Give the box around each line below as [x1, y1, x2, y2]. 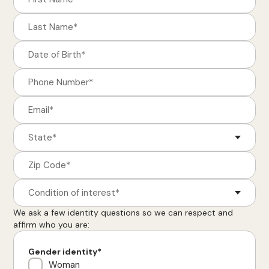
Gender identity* [28, 246, 102, 257]
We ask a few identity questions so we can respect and [13, 207, 234, 218]
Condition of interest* [28, 187, 120, 199]
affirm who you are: [13, 219, 90, 230]
